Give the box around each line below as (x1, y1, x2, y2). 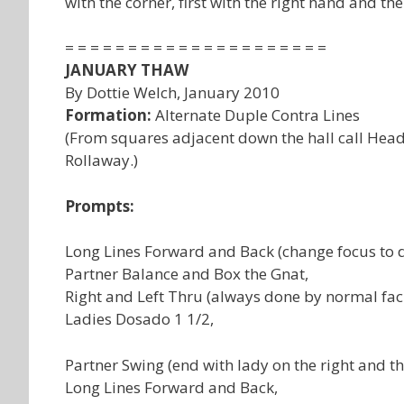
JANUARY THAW (65, 60, 188, 80)
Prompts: (65, 195, 134, 216)
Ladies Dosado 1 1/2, (65, 308, 214, 329)
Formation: (65, 105, 151, 125)
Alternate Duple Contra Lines (151, 105, 360, 125)
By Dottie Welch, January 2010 (65, 82, 280, 103)
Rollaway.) (65, 150, 138, 170)
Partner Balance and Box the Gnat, (65, 263, 308, 284)
